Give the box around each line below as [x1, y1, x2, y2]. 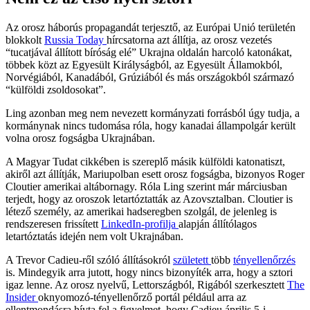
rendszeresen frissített [6, 217, 101, 230]
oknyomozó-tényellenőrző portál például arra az [38, 291, 246, 303]
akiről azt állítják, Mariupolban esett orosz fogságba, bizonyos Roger [6, 167, 304, 180]
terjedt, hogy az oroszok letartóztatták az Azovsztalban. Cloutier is [6, 192, 293, 205]
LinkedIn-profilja [101, 217, 179, 230]
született [173, 253, 211, 266]
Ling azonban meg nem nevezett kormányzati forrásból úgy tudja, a [6, 107, 300, 119]
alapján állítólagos [179, 217, 257, 230]
